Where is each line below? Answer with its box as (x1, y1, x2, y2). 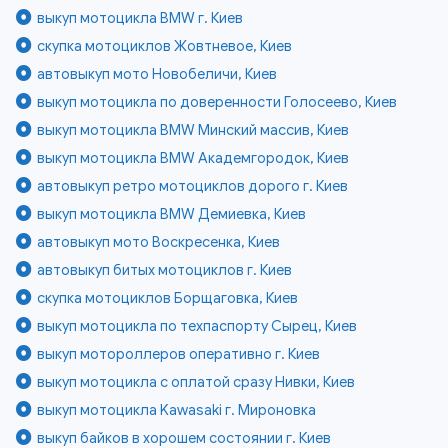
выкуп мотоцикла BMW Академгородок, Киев (37, 148, 350, 167)
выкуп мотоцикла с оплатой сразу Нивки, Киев (37, 372, 356, 391)
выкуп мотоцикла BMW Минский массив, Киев (37, 120, 350, 139)
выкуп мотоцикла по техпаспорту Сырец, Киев (37, 316, 358, 335)
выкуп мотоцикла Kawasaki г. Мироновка (37, 400, 317, 419)
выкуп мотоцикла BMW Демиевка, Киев (37, 204, 307, 223)
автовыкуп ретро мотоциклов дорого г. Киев (37, 176, 349, 195)
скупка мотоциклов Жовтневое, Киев (37, 36, 293, 55)
